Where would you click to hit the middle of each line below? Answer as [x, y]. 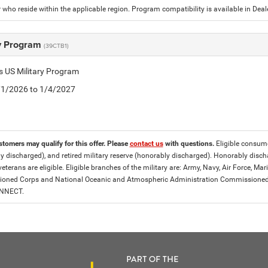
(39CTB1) [56, 45]
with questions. [189, 144]
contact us [146, 144]
